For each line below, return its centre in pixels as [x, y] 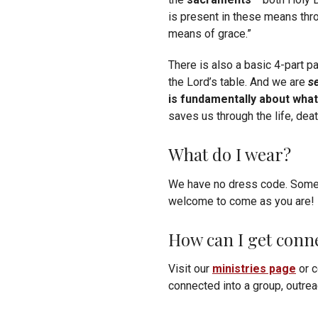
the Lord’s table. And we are [238, 82]
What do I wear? [230, 154]
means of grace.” [210, 34]
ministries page [254, 269]
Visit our [190, 269]
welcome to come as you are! [241, 201]
